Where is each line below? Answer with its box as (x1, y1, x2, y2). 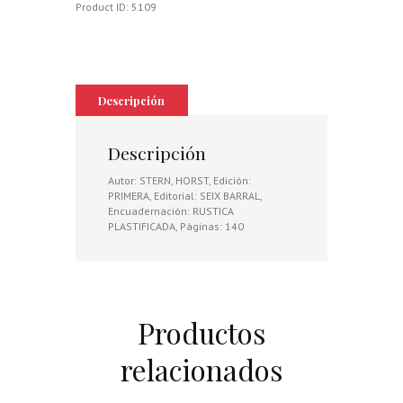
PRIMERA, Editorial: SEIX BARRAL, (108, 189, 262, 203)
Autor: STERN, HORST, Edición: (108, 174, 251, 188)
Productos (138, 313, 265, 352)
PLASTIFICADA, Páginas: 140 (108, 219, 244, 234)
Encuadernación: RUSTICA (108, 204, 234, 219)
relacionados (121, 350, 282, 389)
